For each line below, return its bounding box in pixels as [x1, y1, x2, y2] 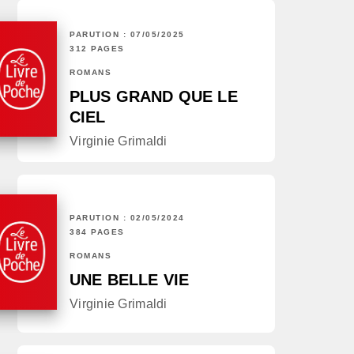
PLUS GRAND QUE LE [70, 88, 238, 106]
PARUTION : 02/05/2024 [70, 213, 185, 223]
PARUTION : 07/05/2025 [70, 30, 185, 40]
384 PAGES [70, 228, 125, 237]
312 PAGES [70, 44, 125, 54]
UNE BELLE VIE [70, 271, 190, 289]
